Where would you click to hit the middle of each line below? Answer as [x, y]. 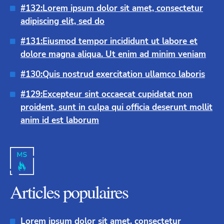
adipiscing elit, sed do [62, 21]
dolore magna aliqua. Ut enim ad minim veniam [113, 54]
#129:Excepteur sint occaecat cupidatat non [106, 94]
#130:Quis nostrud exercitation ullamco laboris [113, 74]
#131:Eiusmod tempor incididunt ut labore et [109, 41]
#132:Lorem [44, 8]
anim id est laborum [60, 120]
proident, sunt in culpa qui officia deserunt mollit [116, 107]
